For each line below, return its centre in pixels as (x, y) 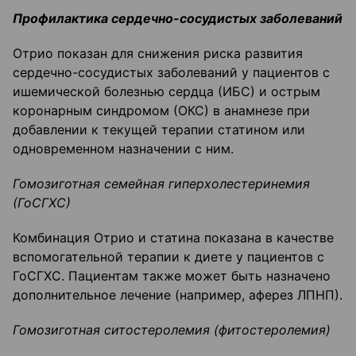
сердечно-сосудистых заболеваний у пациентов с (171, 73)
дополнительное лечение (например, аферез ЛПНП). (178, 295)
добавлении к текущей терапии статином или (159, 130)
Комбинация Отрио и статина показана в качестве (173, 238)
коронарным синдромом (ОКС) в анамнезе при (161, 111)
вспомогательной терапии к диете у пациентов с (168, 257)
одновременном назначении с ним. (123, 149)
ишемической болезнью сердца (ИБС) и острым (166, 92)
